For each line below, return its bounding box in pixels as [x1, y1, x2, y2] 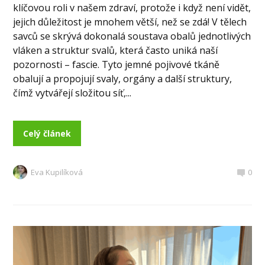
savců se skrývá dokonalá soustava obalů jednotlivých [13, 30, 251, 43]
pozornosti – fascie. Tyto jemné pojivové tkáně [13, 58, 220, 72]
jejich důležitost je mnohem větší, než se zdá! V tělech [13, 15, 247, 29]
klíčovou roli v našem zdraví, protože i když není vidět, [13, 1, 251, 15]
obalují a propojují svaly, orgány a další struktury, [13, 72, 232, 86]
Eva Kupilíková [31, 167, 83, 178]
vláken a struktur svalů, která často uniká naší [13, 44, 218, 57]
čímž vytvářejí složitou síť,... [13, 86, 132, 100]
